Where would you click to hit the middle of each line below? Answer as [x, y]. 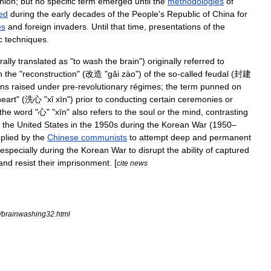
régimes [145, 87]
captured [232, 150]
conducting [126, 99]
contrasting [227, 112]
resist [25, 163]
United [29, 125]
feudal [217, 74]
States [56, 125]
